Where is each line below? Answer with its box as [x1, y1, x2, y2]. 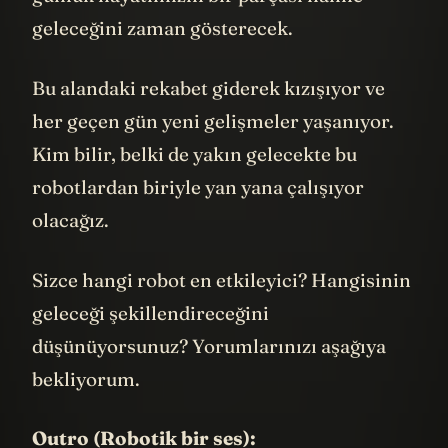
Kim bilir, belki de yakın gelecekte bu [32, 172, 357, 197]
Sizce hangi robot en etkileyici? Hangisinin [32, 297, 411, 322]
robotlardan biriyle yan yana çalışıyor [32, 205, 364, 230]
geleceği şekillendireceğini [32, 330, 269, 355]
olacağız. [32, 238, 109, 263]
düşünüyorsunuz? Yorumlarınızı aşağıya [32, 363, 386, 388]
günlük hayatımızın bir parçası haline [32, 13, 363, 38]
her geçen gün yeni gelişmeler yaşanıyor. [32, 139, 394, 164]
